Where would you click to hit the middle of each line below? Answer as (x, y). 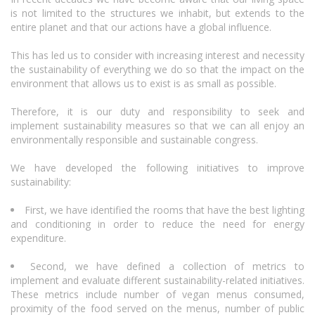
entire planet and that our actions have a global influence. (141, 27)
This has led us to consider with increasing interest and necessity (157, 55)
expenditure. (38, 238)
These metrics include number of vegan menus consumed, (157, 294)
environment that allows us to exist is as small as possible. (143, 83)
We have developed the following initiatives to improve (157, 168)
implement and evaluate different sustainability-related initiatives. (157, 280)
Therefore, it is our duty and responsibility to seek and (157, 111)
